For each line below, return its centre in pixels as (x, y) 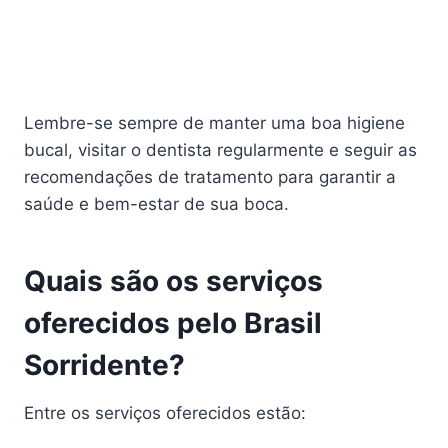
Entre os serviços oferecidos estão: (165, 412)
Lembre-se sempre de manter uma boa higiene (214, 122)
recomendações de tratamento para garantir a (210, 176)
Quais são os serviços (173, 280)
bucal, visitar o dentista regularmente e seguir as (220, 149)
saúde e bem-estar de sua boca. (156, 203)
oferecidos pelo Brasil (173, 322)
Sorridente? (104, 364)
